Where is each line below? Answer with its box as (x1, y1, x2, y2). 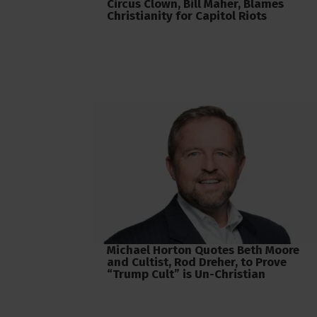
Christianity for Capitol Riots (107, 8, 267, 24)
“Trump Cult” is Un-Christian (107, 266, 265, 282)
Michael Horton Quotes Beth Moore (107, 242, 299, 258)
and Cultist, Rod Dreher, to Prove (107, 254, 287, 270)
